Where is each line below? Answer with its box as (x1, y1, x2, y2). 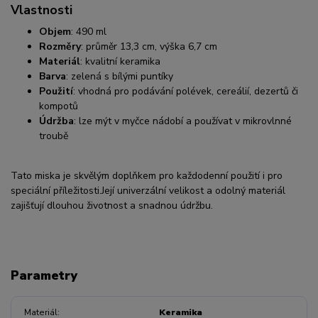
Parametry (11, 267, 77, 285)
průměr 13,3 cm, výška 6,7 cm (86, 39, 217, 53)
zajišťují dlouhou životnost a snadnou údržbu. (11, 198, 213, 212)
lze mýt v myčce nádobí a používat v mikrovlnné (79, 114, 292, 128)
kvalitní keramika (85, 54, 160, 68)
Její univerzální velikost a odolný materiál (102, 183, 285, 197)
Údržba (39, 114, 74, 128)
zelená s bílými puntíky (71, 69, 173, 83)
